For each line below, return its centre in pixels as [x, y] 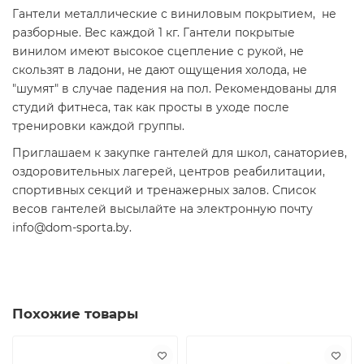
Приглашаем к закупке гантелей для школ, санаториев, [180, 152]
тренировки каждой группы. [98, 126]
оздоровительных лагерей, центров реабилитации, [169, 171]
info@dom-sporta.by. [72, 227]
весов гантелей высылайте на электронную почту [162, 208]
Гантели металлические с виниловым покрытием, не [174, 13]
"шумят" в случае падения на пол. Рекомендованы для [174, 88]
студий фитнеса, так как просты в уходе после [151, 107]
